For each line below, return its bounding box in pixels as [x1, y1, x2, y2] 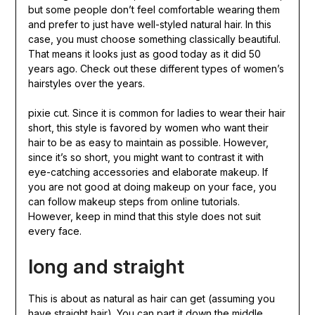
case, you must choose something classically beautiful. [27, 33, 281, 46]
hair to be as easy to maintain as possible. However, [27, 136, 269, 149]
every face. [27, 225, 82, 238]
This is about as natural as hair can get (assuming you [27, 292, 275, 305]
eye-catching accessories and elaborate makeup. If [27, 166, 268, 179]
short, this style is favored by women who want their [27, 122, 269, 134]
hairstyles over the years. [27, 77, 145, 90]
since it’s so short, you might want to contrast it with [27, 151, 264, 164]
